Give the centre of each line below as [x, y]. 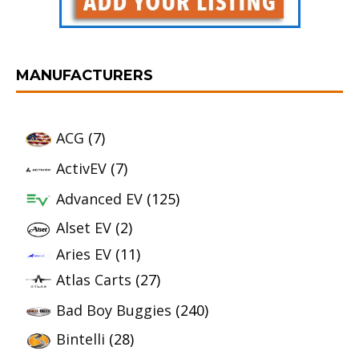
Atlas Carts [94, 279]
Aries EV [84, 254]
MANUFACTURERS [85, 75]
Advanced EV [99, 198]
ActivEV [81, 168]
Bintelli [81, 339]
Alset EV [84, 228]
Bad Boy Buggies [114, 310]
